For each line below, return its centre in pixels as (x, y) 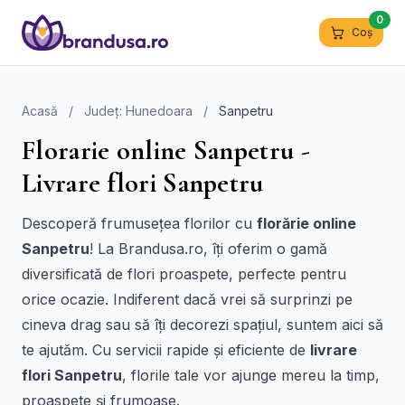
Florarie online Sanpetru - (166, 151)
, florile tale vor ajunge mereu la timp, (251, 375)
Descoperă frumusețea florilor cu (139, 223)
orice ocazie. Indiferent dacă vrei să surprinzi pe (187, 299)
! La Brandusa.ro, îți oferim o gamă (208, 249)
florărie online (306, 223)
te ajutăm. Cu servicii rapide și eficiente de (166, 350)
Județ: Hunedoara (138, 111)
